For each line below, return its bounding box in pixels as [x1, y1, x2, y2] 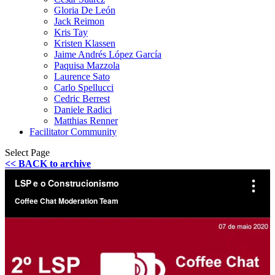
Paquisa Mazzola [54, 60, 120, 71]
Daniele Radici [54, 104, 112, 115]
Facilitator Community [29, 126, 117, 137]
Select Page [5, 147, 50, 158]
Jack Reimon [54, 16, 104, 26]
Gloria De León [54, 5, 115, 15]
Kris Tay [54, 27, 88, 37]
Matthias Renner [54, 115, 118, 126]
